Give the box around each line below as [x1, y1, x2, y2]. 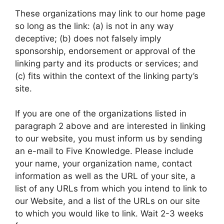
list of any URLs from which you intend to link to [15, 183, 207, 193]
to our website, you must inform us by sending [15, 133, 202, 143]
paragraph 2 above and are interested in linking [15, 121, 205, 131]
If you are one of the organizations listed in [15, 108, 186, 118]
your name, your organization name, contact [15, 158, 192, 168]
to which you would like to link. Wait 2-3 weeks [15, 208, 203, 218]
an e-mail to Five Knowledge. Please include [15, 146, 193, 156]
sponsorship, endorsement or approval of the [15, 45, 195, 56]
